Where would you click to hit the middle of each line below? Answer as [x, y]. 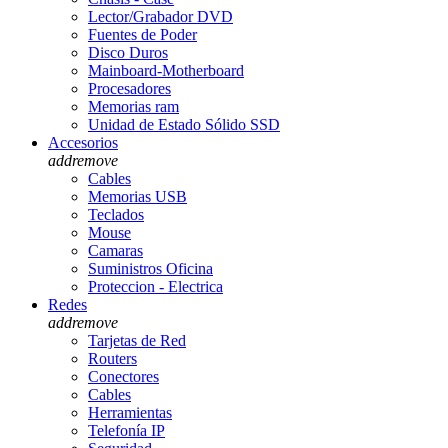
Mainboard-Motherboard [166, 70]
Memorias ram [133, 106]
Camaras [115, 250]
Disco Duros [128, 52]
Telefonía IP [126, 430]
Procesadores [129, 88]
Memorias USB [137, 196]
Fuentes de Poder [142, 34]
